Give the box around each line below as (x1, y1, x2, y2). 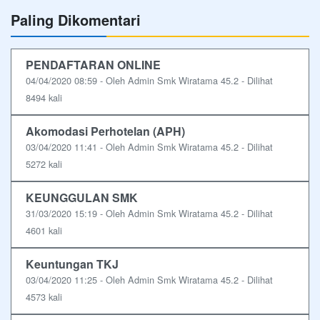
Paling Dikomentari (11, 9, 141, 30)
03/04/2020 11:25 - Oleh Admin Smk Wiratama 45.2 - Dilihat (26, 272, 273, 286)
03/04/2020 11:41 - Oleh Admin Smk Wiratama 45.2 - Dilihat (26, 139, 273, 154)
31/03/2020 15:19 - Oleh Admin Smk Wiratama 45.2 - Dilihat (26, 206, 273, 220)
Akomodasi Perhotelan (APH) (26, 122, 185, 139)
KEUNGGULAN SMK (26, 189, 138, 206)
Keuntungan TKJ (26, 255, 119, 272)
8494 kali (26, 90, 62, 104)
